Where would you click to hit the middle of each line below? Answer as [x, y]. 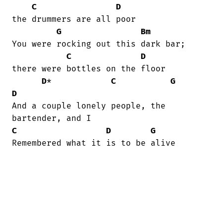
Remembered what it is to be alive [94, 143]
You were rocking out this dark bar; [99, 44]
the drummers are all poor [74, 19]
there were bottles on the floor [89, 69]
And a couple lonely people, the [89, 106]
